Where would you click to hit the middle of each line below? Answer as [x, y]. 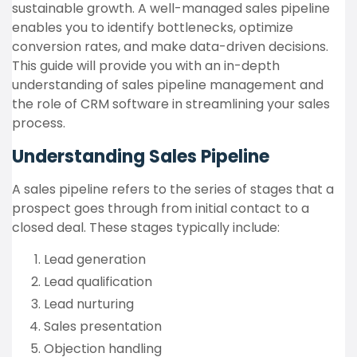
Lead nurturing [89, 304]
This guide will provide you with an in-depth [146, 66]
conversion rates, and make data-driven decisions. [170, 47]
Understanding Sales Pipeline [141, 157]
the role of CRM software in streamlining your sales [171, 104]
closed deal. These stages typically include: [146, 228]
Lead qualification [98, 282]
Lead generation [95, 259]
